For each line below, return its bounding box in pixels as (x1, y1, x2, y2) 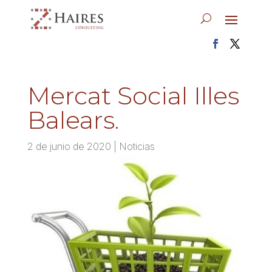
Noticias (118, 140, 155, 152)
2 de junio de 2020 (27, 140, 111, 152)
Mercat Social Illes (27, 80, 239, 110)
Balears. (27, 104, 119, 135)
